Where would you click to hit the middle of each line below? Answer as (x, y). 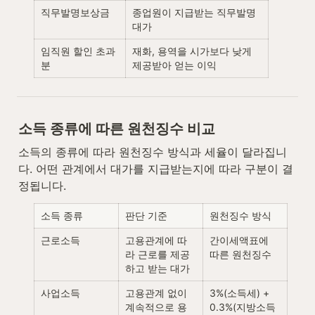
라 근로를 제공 (157, 255)
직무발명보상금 (75, 12)
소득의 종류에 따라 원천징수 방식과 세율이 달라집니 (153, 152)
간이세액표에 (239, 240)
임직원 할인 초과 (78, 51)
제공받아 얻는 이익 (174, 65)
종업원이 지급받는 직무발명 (194, 12)
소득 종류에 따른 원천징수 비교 (117, 129)
